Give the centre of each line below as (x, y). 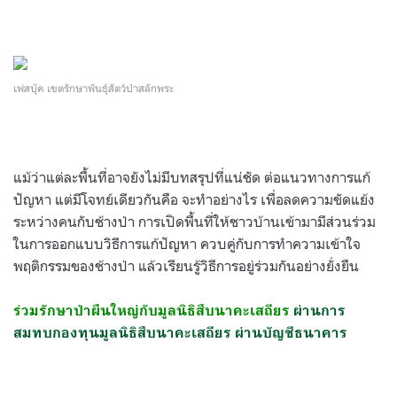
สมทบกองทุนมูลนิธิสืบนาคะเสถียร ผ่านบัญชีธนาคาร (180, 333)
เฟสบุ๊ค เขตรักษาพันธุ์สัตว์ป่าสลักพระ (93, 89)
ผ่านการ (319, 311)
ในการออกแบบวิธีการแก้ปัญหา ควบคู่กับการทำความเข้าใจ (187, 244)
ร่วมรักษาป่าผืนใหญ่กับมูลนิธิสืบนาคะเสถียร (153, 311)
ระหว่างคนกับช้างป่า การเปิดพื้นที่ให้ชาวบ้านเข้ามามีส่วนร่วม (195, 222)
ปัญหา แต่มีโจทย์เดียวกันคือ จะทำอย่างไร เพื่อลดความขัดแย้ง (194, 200)
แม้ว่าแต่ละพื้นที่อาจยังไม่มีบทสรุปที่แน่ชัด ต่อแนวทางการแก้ (192, 178)
